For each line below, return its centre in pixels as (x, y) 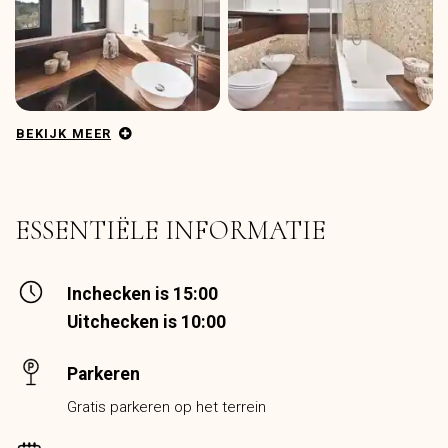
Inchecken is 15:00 (142, 294)
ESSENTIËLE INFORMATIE (170, 231)
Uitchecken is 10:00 (146, 322)
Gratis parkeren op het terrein (166, 407)
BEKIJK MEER (64, 134)
